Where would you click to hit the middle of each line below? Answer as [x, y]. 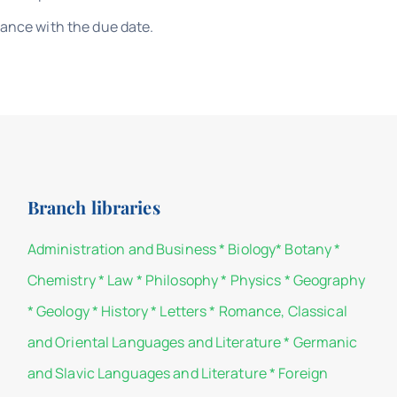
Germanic [325, 342]
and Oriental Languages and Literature [154, 342]
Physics [256, 280]
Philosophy [182, 280]
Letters [183, 311]
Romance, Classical [283, 311]
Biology [252, 249]
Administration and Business [121, 249]
